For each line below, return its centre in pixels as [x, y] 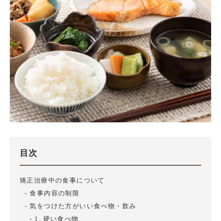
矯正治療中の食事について [62, 181]
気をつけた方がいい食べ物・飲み [83, 206]
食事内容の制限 [55, 193]
